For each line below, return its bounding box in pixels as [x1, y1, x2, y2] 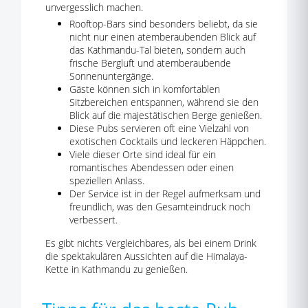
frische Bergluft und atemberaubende [69, 56, 231, 69]
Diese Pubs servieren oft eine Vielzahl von [69, 122, 249, 135]
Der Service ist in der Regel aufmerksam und [69, 187, 261, 200]
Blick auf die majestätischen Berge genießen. [69, 109, 262, 122]
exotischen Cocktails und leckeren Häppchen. [69, 135, 266, 148]
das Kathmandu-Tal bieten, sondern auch [69, 43, 245, 56]
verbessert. [69, 213, 118, 226]
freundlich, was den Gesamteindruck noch [69, 200, 250, 213]
